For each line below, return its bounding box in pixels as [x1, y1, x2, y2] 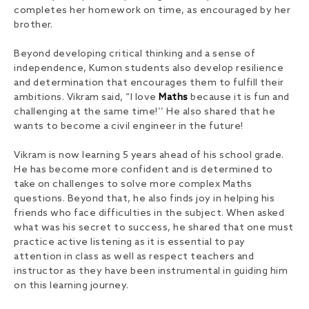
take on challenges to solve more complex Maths [14, 179, 252, 191]
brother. [14, 19, 52, 32]
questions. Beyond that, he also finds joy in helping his [14, 193, 275, 206]
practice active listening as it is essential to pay [14, 237, 246, 249]
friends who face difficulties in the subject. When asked [14, 208, 284, 220]
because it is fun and [188, 92, 290, 104]
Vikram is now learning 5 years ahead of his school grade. [14, 150, 284, 162]
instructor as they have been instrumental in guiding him [14, 266, 288, 278]
